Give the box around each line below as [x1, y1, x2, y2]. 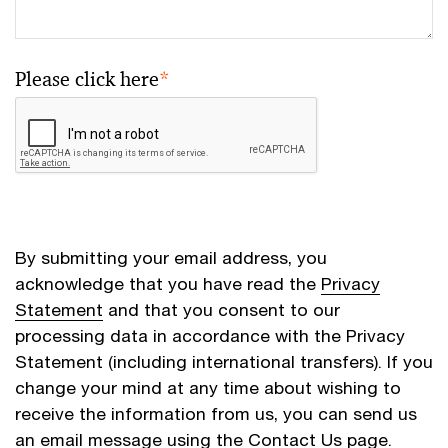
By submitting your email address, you [15, 247, 327, 268]
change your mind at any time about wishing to [15, 377, 401, 398]
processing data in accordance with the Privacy [15, 325, 405, 346]
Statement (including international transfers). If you [15, 351, 433, 372]
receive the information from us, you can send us [15, 403, 417, 424]
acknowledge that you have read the [15, 273, 321, 294]
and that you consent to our [103, 299, 340, 320]
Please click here [15, 66, 159, 92]
